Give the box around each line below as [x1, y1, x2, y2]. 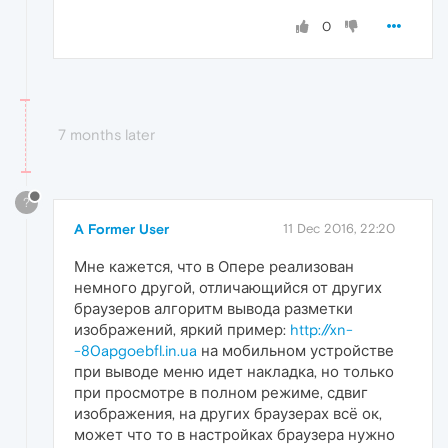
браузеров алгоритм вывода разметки [74, 300, 353, 318]
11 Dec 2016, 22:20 [283, 221, 395, 237]
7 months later [58, 125, 155, 143]
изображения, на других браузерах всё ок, [74, 405, 382, 423]
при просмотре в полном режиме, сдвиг [74, 384, 368, 402]
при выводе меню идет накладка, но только [74, 363, 394, 381]
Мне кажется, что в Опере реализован [74, 258, 354, 276]
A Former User [74, 221, 169, 238]
